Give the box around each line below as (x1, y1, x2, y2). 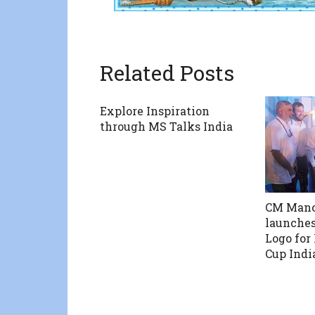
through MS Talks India (100, 119, 233, 134)
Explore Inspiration (100, 103, 210, 119)
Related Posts (100, 59, 234, 87)
